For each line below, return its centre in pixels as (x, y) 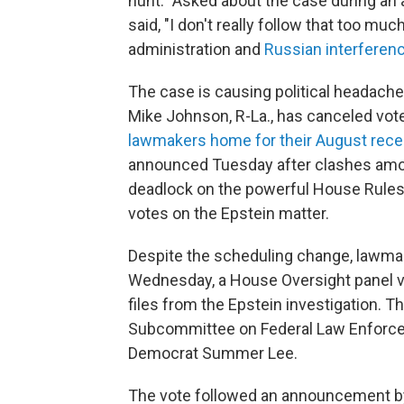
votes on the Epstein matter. (230, 213)
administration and (196, 49)
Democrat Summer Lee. (213, 353)
